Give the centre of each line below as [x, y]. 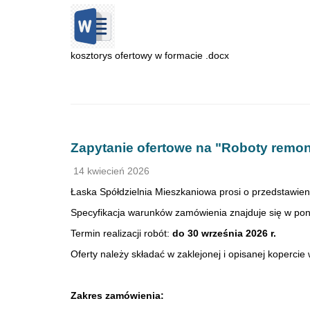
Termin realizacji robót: [121, 233]
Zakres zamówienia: [117, 295]
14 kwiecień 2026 [110, 171]
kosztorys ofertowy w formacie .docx [150, 55]
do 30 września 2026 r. [224, 233]
